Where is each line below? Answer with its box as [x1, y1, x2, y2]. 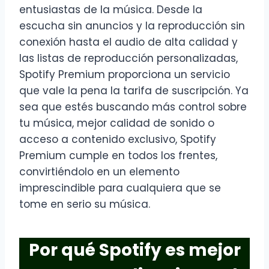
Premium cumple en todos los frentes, [19, 148, 217, 163]
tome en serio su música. [19, 197, 150, 212]
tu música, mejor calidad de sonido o [19, 116, 214, 131]
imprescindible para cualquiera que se [19, 181, 221, 196]
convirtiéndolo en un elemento [19, 165, 180, 180]
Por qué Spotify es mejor [28, 238, 241, 262]
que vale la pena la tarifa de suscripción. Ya [19, 83, 249, 98]
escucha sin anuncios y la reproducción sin [19, 19, 245, 34]
